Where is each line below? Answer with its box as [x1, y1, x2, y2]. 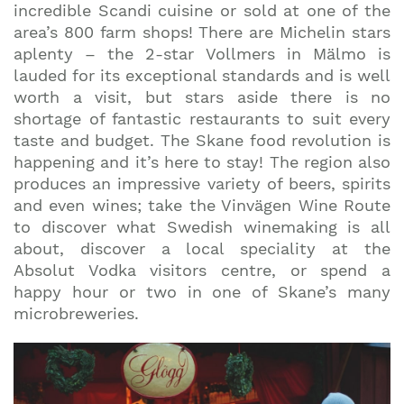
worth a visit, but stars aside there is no [14, 87, 390, 106]
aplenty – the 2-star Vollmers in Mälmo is [14, 44, 390, 63]
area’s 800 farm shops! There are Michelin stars [14, 23, 390, 41]
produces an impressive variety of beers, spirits [14, 174, 390, 193]
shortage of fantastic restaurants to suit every [14, 109, 390, 128]
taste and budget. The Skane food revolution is [14, 131, 390, 150]
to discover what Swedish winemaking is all [14, 217, 390, 236]
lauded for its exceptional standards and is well [14, 66, 390, 85]
